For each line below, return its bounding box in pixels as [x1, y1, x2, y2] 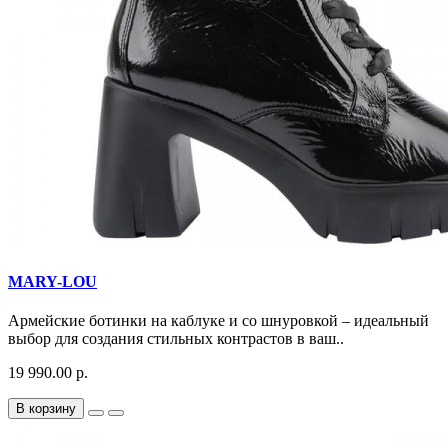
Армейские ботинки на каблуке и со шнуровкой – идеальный [8, 311, 429, 329]
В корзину [16, 400, 76, 416]
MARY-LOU [8, 272, 97, 290]
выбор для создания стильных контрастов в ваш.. [8, 329, 344, 347]
